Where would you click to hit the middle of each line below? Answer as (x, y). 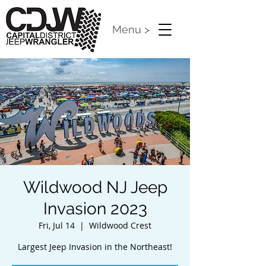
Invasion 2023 (95, 209)
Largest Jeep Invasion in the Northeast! (95, 247)
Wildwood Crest (120, 225)
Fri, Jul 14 (57, 225)
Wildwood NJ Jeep (95, 187)
